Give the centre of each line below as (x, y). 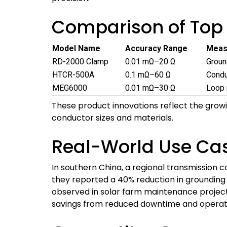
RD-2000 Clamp (80, 62)
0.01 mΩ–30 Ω (150, 88)
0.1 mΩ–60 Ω (148, 75)
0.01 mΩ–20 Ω (150, 62)
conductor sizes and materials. (112, 118)
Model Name (76, 48)
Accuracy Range (156, 48)
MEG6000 (70, 88)
